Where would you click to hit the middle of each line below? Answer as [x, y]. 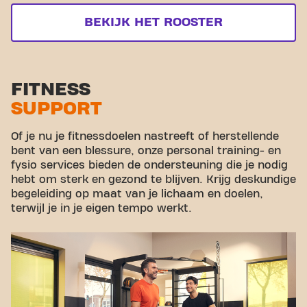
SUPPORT [57, 109]
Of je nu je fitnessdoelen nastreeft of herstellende [145, 136]
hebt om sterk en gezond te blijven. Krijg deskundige [153, 180]
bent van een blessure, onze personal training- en [146, 151]
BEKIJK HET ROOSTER [153, 22]
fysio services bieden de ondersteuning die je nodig [149, 165]
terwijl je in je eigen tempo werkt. [101, 208]
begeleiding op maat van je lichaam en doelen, [137, 194]
